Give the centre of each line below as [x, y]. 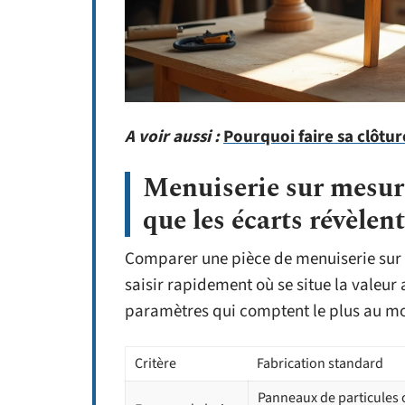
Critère [155, 364]
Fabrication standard [320, 364]
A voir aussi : [172, 137]
